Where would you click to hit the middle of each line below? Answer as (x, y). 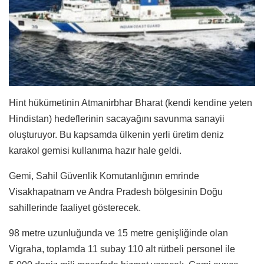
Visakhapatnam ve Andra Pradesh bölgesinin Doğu (116, 192)
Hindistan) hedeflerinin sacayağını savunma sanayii (117, 118)
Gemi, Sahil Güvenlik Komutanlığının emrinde (104, 176)
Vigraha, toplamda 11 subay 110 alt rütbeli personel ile (122, 249)
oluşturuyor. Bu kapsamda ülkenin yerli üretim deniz (116, 134)
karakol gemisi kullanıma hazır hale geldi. (96, 150)
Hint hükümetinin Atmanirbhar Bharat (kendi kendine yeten (131, 103)
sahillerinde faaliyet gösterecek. (76, 207)
